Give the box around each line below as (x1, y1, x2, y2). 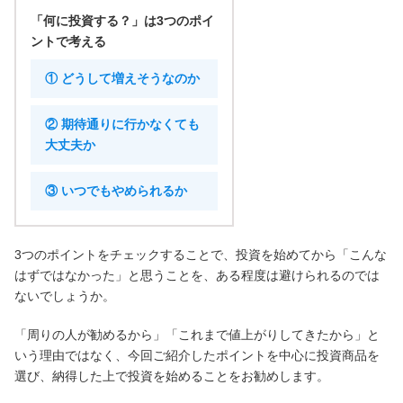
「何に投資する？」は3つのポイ (31, 13, 214, 28)
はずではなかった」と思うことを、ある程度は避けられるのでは (14, 267, 380, 282)
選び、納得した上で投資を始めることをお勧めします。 (14, 368, 329, 383)
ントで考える (31, 33, 106, 49)
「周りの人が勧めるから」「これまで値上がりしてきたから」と (14, 327, 380, 342)
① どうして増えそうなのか (45, 70, 200, 85)
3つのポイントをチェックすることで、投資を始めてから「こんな (14, 246, 387, 262)
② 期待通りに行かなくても (45, 116, 200, 131)
